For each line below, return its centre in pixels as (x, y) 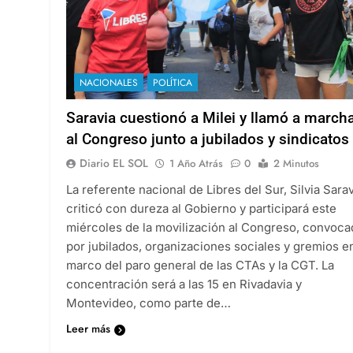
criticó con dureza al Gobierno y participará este (201, 208)
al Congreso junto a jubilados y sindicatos (208, 139)
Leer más (88, 328)
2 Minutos (296, 163)
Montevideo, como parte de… (149, 303)
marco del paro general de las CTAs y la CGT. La (200, 265)
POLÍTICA (173, 82)
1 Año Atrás (196, 163)
